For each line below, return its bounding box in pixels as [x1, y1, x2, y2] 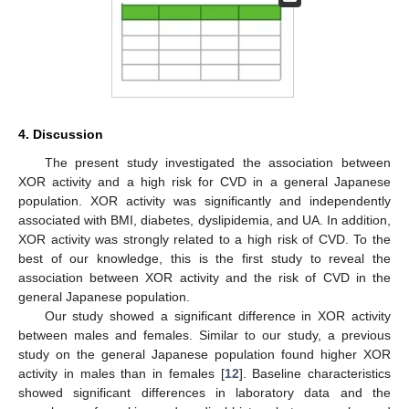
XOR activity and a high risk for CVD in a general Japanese [18, 173, 391, 189]
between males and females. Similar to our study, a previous [18, 327, 391, 342]
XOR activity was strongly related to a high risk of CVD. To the [18, 231, 391, 246]
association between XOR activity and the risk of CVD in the [18, 269, 391, 285]
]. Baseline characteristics [238, 365, 391, 381]
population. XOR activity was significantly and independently [18, 193, 391, 208]
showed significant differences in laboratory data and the [18, 384, 391, 400]
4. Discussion [18, 126, 103, 142]
